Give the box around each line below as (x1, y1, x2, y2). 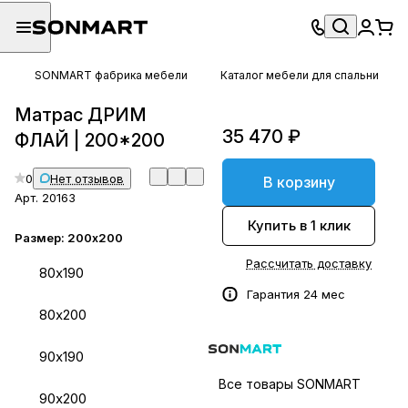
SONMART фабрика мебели (35, 68, 188, 82)
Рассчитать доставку (246, 255, 372, 270)
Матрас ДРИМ (15, 103, 147, 126)
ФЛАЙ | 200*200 (15, 128, 165, 151)
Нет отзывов (50, 170, 124, 186)
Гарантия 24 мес (247, 286, 345, 301)
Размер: (15, 229, 67, 245)
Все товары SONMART (219, 375, 361, 392)
